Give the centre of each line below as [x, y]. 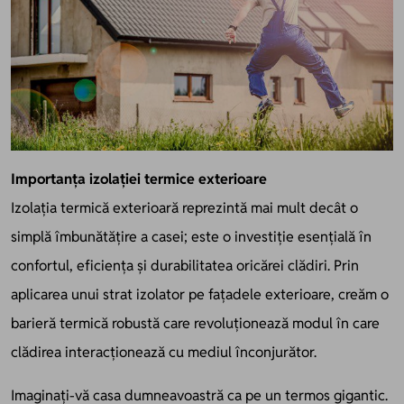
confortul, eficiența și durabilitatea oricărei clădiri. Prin [185, 265]
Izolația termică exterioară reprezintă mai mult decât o [184, 207]
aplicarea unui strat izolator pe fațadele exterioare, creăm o [200, 294]
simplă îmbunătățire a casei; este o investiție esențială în [191, 236]
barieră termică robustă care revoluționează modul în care [195, 323]
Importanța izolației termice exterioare [139, 179]
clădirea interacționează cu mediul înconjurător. [164, 352]
